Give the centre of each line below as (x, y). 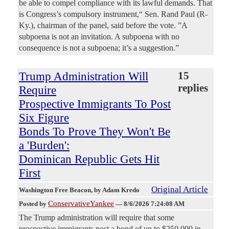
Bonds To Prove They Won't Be (95, 131)
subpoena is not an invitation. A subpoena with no (99, 36)
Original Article (180, 189)
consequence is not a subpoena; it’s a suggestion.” (99, 48)
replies (193, 88)
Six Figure (44, 117)
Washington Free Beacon (55, 190)
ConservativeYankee (81, 203)
